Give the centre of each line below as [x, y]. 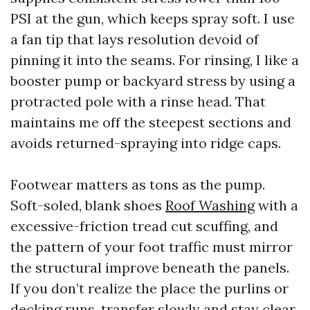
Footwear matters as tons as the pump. [138, 184]
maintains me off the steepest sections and [151, 122]
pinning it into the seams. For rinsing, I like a [155, 60]
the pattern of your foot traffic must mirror [152, 247]
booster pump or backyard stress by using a [153, 81]
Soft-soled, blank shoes [88, 205]
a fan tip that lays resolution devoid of [135, 39]
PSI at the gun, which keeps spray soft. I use [153, 18]
